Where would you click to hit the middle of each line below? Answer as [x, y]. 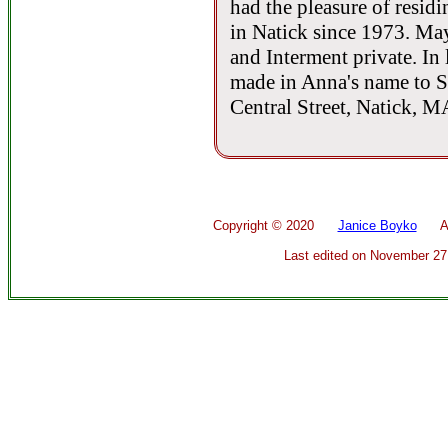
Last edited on [327, 255]
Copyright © [249, 225]
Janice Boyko [377, 225]
